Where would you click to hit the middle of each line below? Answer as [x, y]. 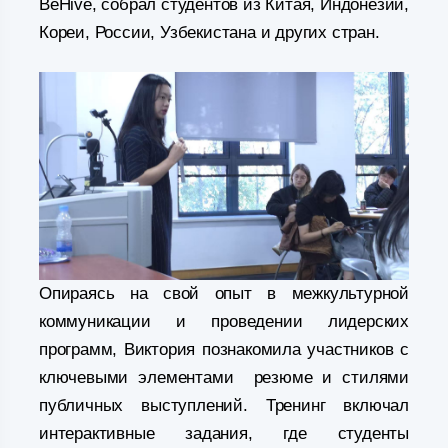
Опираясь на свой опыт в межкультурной [224, 294]
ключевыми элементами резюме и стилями [224, 378]
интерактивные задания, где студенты [224, 434]
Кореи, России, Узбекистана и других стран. [209, 32]
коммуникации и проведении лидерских [224, 322]
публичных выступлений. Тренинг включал [224, 406]
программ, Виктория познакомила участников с [224, 350]
